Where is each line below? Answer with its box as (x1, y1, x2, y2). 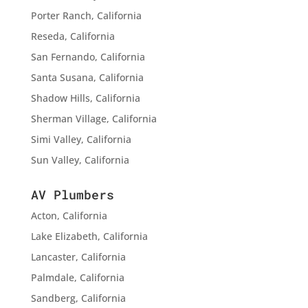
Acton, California (30, 208, 107, 222)
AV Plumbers (30, 186, 114, 203)
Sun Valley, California (30, 153, 129, 166)
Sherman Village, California (30, 111, 157, 125)
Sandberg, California (30, 291, 126, 305)
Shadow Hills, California (30, 91, 140, 104)
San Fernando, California (30, 49, 145, 63)
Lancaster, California (30, 250, 126, 263)
